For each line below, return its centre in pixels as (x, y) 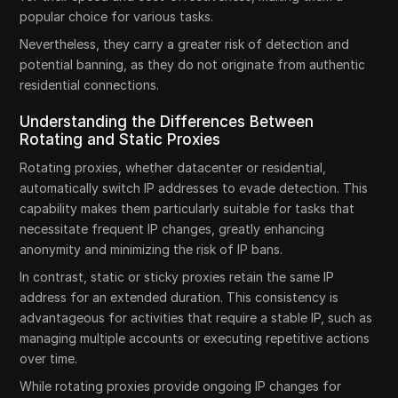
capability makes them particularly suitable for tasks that (187, 208)
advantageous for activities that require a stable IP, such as (196, 318)
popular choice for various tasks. (117, 16)
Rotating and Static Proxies (120, 139)
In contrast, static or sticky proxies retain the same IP (177, 277)
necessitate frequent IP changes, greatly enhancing (172, 229)
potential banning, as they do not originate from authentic (193, 64)
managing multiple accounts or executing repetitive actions (195, 338)
